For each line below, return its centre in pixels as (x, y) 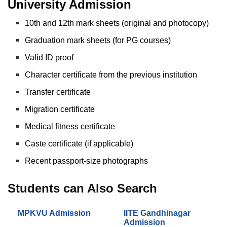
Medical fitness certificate (70, 126)
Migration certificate (60, 109)
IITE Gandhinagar (157, 213)
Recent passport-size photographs (87, 161)
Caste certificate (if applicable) (79, 143)
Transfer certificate (58, 92)
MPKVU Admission (54, 213)
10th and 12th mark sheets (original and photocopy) (117, 23)
